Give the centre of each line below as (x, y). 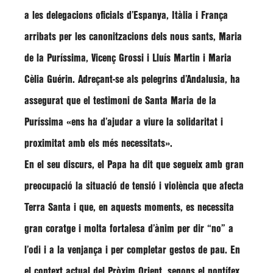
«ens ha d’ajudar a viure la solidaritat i (145, 122)
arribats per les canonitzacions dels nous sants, (122, 37)
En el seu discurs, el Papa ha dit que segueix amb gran (134, 165)
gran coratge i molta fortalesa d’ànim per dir (116, 229)
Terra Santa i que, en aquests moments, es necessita (129, 207)
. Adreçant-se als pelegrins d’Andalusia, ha (156, 80)
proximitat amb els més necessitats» (97, 144)
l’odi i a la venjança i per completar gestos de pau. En (132, 250)
